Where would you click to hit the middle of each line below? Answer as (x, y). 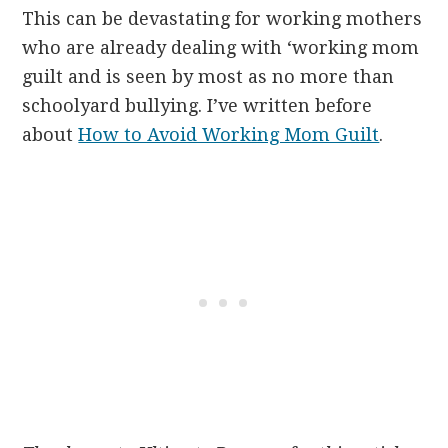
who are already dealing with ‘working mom (221, 47)
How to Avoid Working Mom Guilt (229, 134)
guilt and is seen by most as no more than (208, 76)
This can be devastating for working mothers (222, 18)
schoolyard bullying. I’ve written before (197, 105)
